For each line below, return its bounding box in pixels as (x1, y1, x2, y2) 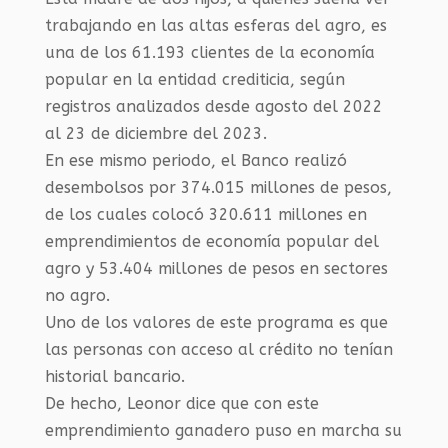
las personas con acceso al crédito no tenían (44, 339, 393, 359)
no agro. (44, 285, 110, 305)
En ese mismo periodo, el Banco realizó (44, 150, 347, 170)
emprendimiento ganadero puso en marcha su (44, 420, 402, 440)
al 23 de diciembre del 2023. (44, 123, 267, 143)
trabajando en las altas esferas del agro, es (44, 15, 387, 35)
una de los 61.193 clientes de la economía (44, 42, 375, 62)
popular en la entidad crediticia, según (44, 69, 345, 89)
